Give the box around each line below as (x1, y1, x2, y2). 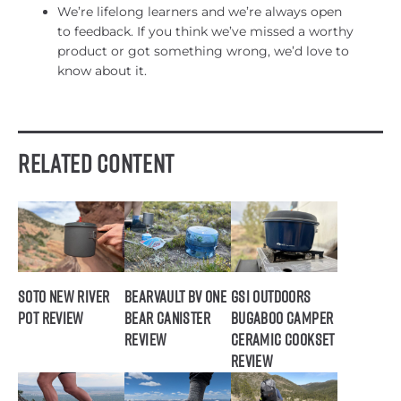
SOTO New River (18, 286, 110, 309)
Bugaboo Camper (230, 307, 334, 330)
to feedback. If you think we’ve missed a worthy (57, 22, 354, 39)
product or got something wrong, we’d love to (57, 42, 349, 59)
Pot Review (18, 307, 84, 330)
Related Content (18, 145, 175, 181)
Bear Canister (124, 307, 210, 330)
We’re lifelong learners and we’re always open (57, 3, 342, 20)
